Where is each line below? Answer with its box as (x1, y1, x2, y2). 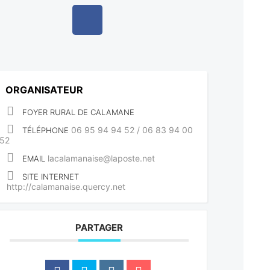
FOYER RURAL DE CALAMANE (22, 107, 135, 118)
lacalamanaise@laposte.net (48, 153, 155, 164)
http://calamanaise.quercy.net (7, 181, 126, 192)
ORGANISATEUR (5, 84, 84, 96)
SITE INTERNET (22, 172, 80, 182)
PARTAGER (75, 222, 124, 234)
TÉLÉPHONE (22, 125, 69, 136)
